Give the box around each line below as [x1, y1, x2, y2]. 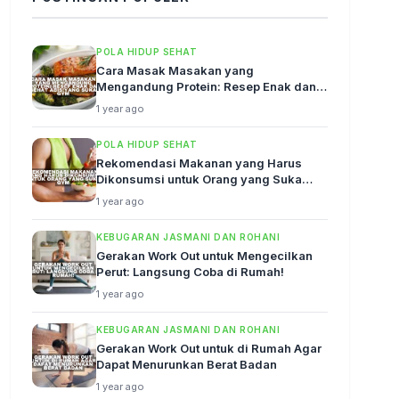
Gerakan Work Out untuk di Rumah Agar [96, 341, 322, 355]
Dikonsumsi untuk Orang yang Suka [96, 172, 302, 186]
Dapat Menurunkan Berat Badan [96, 357, 277, 371]
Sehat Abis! [96, 95, 161, 110]
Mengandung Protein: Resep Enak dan [96, 79, 316, 94]
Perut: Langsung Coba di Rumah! [96, 265, 284, 279]
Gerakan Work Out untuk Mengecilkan [96, 248, 313, 263]
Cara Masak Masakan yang [96, 63, 254, 77]
